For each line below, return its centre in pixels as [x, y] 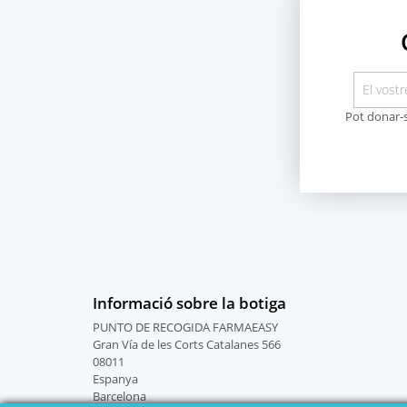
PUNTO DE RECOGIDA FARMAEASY [185, 328]
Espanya [115, 379]
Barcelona [119, 397]
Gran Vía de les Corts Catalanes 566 [187, 345]
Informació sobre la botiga [189, 303]
